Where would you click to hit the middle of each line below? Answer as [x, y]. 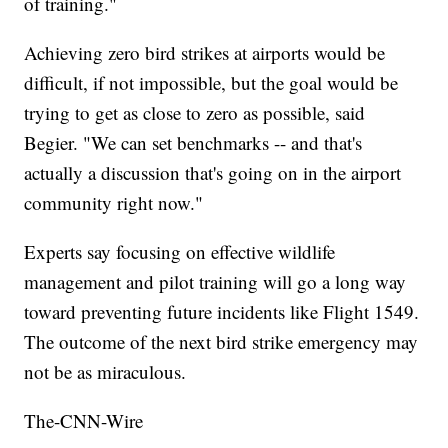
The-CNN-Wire [84, 421]
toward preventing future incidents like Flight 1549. [222, 312]
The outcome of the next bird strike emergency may [221, 342]
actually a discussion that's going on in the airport [213, 173]
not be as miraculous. [105, 372]
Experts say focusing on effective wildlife [180, 252]
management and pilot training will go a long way [215, 282]
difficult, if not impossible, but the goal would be [211, 83]
